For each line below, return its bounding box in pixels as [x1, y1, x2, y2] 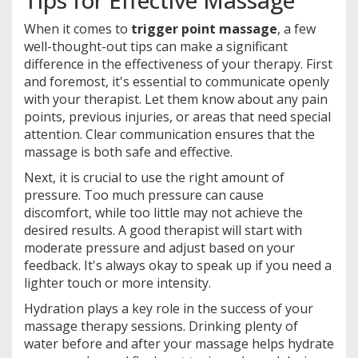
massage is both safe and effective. [24, 142, 233, 161]
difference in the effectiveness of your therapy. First [24, 54, 332, 73]
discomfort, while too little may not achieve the [24, 203, 303, 221]
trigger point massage [131, 19, 277, 38]
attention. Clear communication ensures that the [24, 125, 315, 143]
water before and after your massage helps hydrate [24, 334, 334, 352]
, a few [277, 19, 316, 38]
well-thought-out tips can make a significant [24, 37, 288, 55]
